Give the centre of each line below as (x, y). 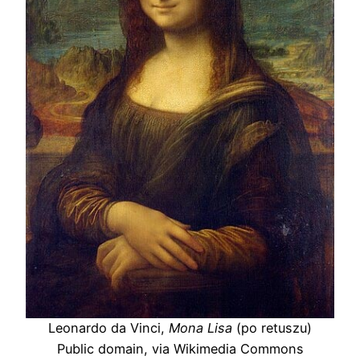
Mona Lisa (200, 328)
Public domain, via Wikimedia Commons (180, 349)
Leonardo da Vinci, (108, 328)
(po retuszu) (272, 328)
